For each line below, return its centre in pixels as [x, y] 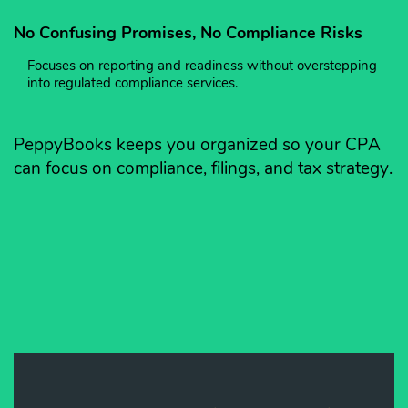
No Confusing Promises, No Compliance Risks [188, 33]
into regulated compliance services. [133, 83]
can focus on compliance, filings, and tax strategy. [203, 169]
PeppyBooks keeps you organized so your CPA [197, 145]
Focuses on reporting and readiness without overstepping [202, 66]
